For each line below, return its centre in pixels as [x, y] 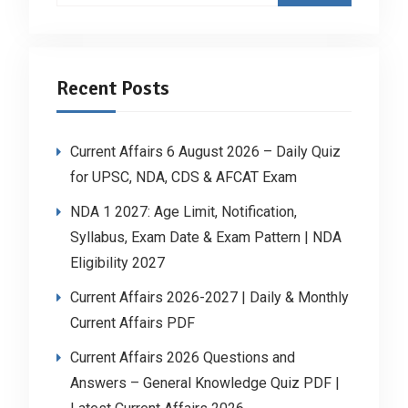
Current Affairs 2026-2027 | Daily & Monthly [209, 297]
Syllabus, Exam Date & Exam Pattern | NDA [205, 237]
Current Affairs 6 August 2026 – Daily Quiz [205, 151]
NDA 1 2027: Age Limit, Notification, [183, 211]
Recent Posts [112, 87]
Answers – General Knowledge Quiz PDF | [204, 382]
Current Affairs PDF [132, 322]
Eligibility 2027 [117, 262]
